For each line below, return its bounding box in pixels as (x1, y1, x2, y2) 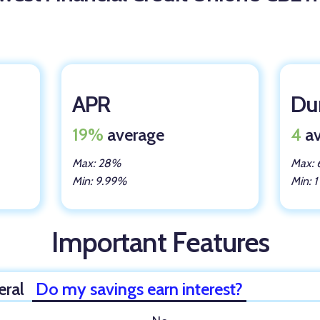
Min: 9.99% (72, 174, 126, 189)
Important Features (51, 224, 269, 259)
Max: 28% (72, 156, 121, 171)
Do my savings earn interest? (35, 278, 243, 299)
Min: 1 (290, 174, 317, 189)
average (107, 124, 164, 146)
